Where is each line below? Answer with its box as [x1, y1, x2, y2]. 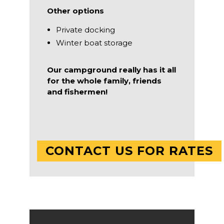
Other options [47, 5, 104, 15]
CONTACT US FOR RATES [45, 143, 213, 158]
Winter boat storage [56, 37, 132, 47]
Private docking [56, 24, 115, 34]
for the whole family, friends [47, 75, 161, 85]
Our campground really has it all [47, 64, 176, 74]
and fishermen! [47, 86, 107, 96]
